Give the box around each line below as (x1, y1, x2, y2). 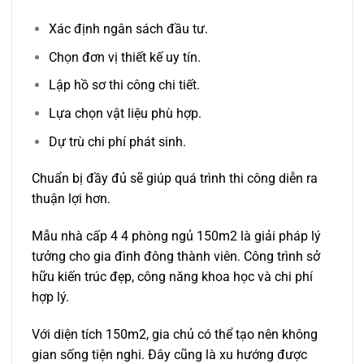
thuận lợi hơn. (32, 191, 110, 207)
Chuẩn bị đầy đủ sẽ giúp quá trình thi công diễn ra (32, 171, 318, 187)
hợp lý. (32, 289, 69, 305)
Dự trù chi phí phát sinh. (48, 133, 186, 149)
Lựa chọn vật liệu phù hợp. (48, 105, 201, 121)
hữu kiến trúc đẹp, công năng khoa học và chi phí (32, 269, 313, 285)
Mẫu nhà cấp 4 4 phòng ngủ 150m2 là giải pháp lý (32, 228, 321, 245)
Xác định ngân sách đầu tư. (48, 21, 208, 37)
